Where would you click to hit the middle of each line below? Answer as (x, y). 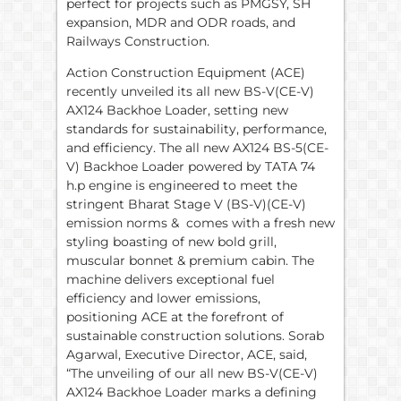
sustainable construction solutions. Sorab (195, 336)
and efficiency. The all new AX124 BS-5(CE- (197, 148)
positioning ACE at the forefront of (175, 317)
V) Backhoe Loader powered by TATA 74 (191, 167)
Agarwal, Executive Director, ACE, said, (187, 355)
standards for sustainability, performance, (196, 129)
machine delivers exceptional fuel (171, 280)
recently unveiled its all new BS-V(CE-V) (190, 92)
